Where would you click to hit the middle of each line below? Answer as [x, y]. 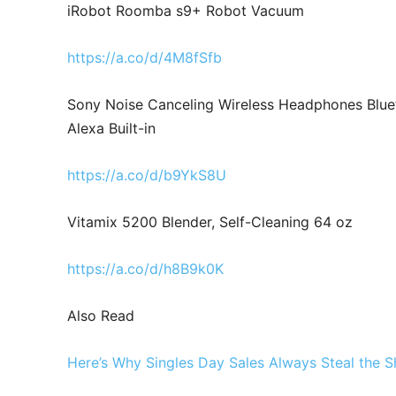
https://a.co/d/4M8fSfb [145, 57]
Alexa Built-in [111, 128]
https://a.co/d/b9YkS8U [147, 175]
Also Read [101, 315]
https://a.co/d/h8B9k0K [145, 268]
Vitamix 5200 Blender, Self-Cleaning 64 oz [210, 221]
